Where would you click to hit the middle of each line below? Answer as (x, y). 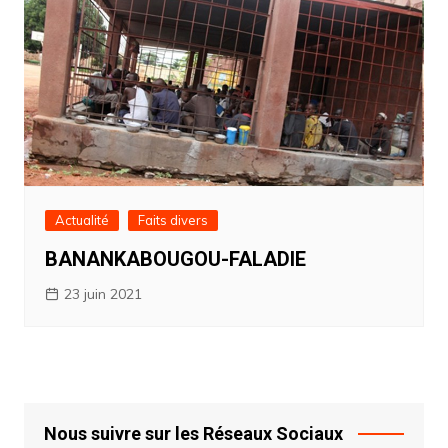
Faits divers (172, 219)
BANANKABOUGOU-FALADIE (175, 258)
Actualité (81, 219)
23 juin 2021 (102, 293)
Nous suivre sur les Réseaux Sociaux (193, 433)
